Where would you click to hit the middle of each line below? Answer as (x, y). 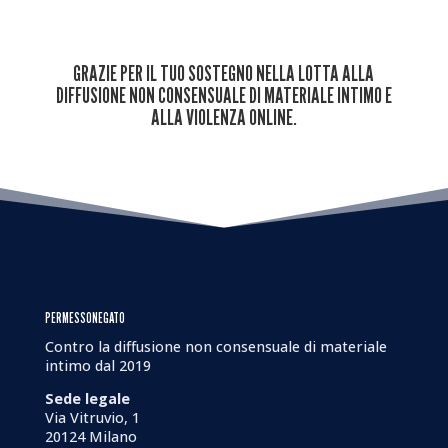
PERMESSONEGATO (84, 317)
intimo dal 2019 (97, 365)
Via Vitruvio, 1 (92, 418)
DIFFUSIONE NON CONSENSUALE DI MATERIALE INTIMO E (223, 95)
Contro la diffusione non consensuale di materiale (215, 346)
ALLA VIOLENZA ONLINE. (223, 117)
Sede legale (87, 399)
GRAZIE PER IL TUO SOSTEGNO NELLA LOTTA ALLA (224, 73)
